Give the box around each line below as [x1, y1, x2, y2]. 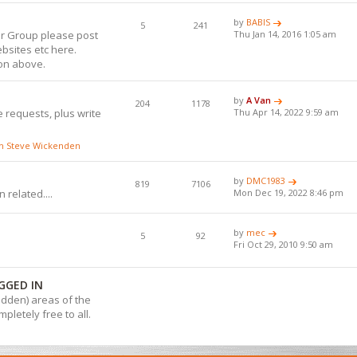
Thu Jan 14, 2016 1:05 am [233, 27, 337, 40]
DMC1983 [246, 174, 286, 186]
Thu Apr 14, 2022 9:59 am [233, 105, 339, 118]
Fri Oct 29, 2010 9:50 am [233, 237, 334, 250]
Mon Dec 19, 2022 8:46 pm [233, 186, 344, 198]
